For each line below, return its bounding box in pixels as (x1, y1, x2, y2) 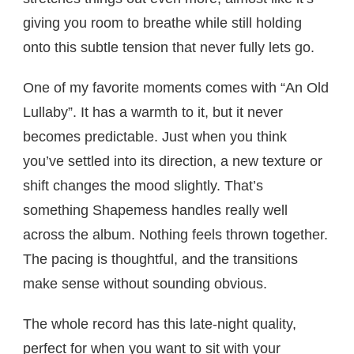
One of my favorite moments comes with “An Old (23, 80, 329, 96)
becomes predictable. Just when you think (23, 129, 287, 145)
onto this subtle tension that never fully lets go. (23, 40, 314, 56)
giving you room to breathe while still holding (23, 15, 302, 32)
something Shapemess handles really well (23, 202, 288, 219)
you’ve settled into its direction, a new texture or (23, 153, 322, 170)
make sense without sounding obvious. (23, 276, 267, 292)
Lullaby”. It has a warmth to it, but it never (23, 104, 283, 121)
